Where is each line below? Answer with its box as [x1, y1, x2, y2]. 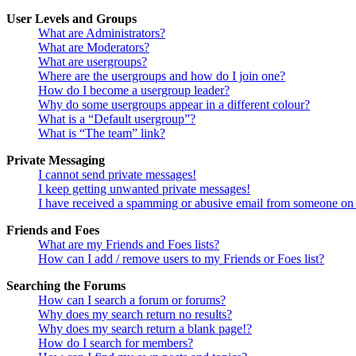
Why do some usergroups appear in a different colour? [38, 98, 310, 112]
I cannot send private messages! [38, 168, 196, 182]
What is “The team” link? [38, 126, 165, 141]
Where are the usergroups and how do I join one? [38, 69, 285, 83]
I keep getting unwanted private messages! [38, 182, 250, 196]
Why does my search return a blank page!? [38, 322, 252, 336]
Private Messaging [6, 153, 105, 168]
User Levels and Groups [6, 12, 137, 26]
